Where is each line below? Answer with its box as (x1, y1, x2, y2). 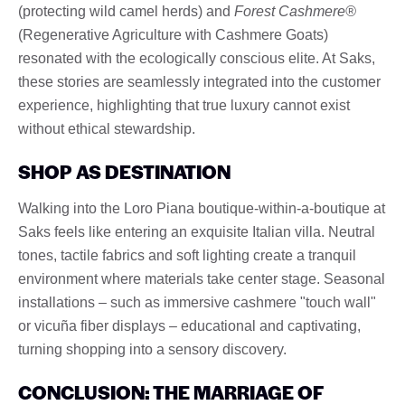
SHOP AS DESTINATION (18, 157, 231, 184)
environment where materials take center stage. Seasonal (18, 270, 385, 287)
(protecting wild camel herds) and (18, 3, 234, 19)
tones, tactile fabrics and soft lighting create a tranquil (18, 247, 356, 263)
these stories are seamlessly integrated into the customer (18, 73, 381, 89)
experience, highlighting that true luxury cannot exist (18, 97, 350, 113)
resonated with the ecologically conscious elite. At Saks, (18, 50, 375, 66)
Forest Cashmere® (234, 3, 356, 19)
